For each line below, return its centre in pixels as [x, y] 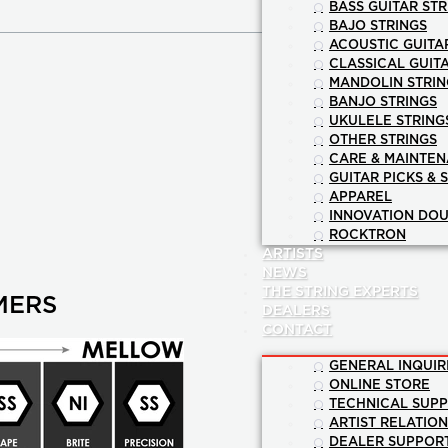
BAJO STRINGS [378, 27]
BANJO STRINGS [383, 103]
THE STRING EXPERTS [340, 292]
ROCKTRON [367, 236]
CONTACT [297, 330]
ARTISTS [292, 254]
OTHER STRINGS [383, 141]
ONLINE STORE [379, 386]
